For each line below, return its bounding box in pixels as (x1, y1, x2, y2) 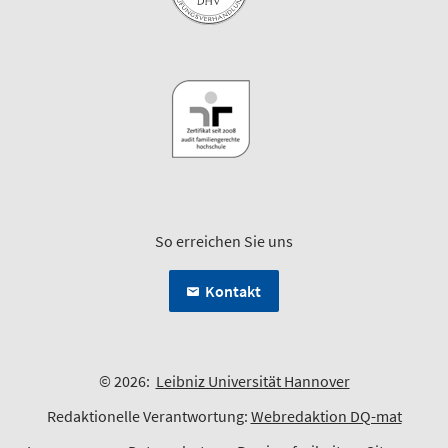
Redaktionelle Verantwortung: (46, 405, 251, 426)
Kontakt (205, 280, 261, 301)
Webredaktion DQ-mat (250, 405, 402, 426)
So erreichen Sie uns (155, 230, 293, 251)
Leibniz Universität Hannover (155, 370, 350, 391)
